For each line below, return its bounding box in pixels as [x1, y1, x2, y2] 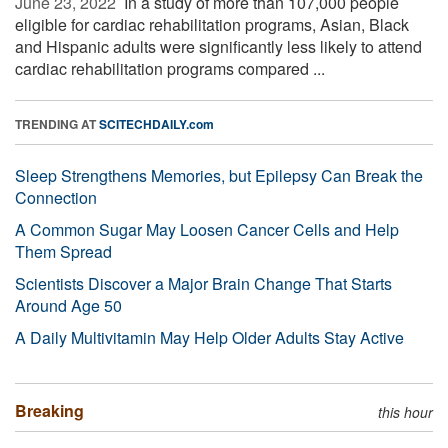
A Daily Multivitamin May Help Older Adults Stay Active [15, 325, 404, 349]
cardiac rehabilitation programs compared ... [15, 56, 325, 80]
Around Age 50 [15, 293, 122, 317]
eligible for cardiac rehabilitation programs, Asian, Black [15, 12, 409, 36]
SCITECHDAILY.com [99, 114, 214, 133]
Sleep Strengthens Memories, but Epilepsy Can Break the [15, 163, 423, 187]
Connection [15, 185, 97, 209]
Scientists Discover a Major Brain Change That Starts [15, 271, 392, 295]
